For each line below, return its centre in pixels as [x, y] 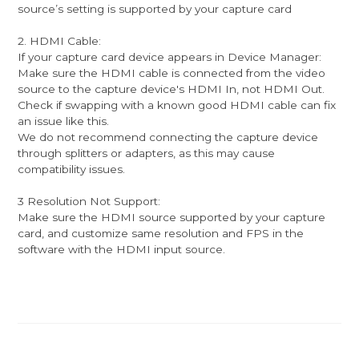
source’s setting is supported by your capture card [155, 8]
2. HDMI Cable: [61, 40]
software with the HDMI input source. [123, 249]
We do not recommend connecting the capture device [168, 137]
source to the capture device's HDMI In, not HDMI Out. [173, 89]
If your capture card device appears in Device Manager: [170, 56]
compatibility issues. [72, 169]
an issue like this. [65, 121]
